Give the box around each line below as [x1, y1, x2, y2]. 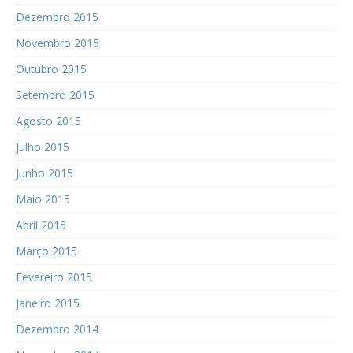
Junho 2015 [16, 165, 73, 181]
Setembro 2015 [16, 87, 95, 103]
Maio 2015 [16, 191, 70, 207]
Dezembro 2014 [16, 321, 98, 337]
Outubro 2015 [16, 61, 87, 77]
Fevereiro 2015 [16, 269, 92, 285]
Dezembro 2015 [16, 9, 98, 25]
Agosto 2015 [16, 113, 81, 129]
